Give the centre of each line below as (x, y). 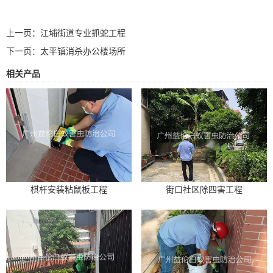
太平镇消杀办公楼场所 (83, 51)
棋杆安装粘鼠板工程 (69, 190)
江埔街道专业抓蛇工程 (83, 33)
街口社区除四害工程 (204, 190)
